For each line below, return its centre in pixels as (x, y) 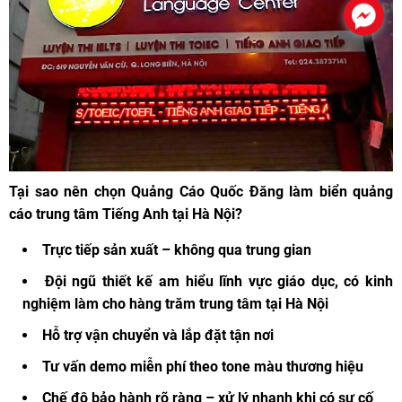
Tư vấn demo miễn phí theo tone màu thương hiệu (203, 367)
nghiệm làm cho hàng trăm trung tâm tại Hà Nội (175, 304)
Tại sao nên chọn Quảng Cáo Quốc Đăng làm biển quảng (201, 192)
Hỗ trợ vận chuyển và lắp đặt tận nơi (158, 336)
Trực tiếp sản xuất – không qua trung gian (177, 250)
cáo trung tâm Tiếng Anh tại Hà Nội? (126, 214)
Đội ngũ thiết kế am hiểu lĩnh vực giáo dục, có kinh (219, 282)
